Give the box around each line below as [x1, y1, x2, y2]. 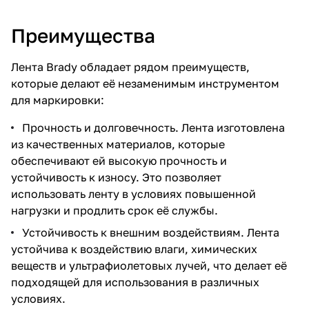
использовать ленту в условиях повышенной [11, 186, 256, 201]
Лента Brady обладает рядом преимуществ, [11, 59, 250, 74]
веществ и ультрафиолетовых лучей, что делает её [11, 258, 287, 272]
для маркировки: [11, 92, 104, 107]
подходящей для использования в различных [11, 275, 259, 289]
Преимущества [11, 23, 155, 47]
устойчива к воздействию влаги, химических [11, 241, 257, 256]
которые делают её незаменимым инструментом [11, 76, 279, 90]
